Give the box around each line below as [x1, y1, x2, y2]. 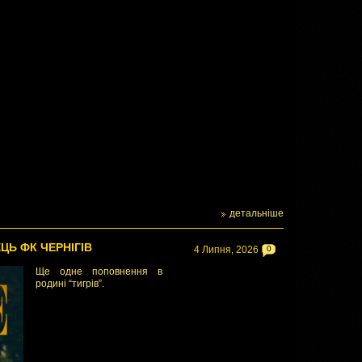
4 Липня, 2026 [194, 244, 259, 255]
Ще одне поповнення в [36, 266, 162, 277]
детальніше [229, 208, 284, 219]
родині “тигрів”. [36, 278, 104, 289]
